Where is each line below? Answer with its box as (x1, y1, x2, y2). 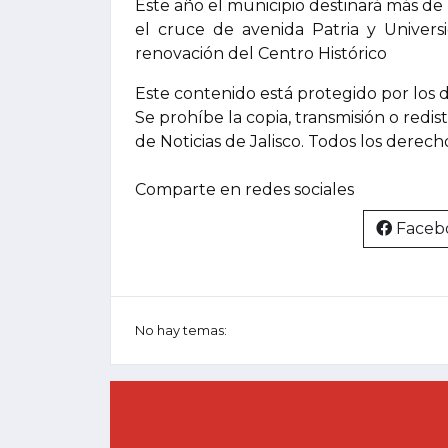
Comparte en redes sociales (135, 179, 354, 199)
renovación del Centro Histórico (135, 43, 387, 63)
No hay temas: (135, 322, 227, 338)
